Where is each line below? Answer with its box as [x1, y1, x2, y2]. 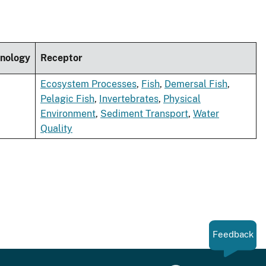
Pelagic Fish [40, 93, 94, 105]
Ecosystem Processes [40, 78, 137, 90]
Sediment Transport [100, 108, 188, 120]
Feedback [212, 229, 254, 240]
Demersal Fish [164, 78, 227, 90]
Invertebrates [99, 93, 159, 105]
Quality [40, 123, 72, 135]
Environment [40, 108, 96, 120]
